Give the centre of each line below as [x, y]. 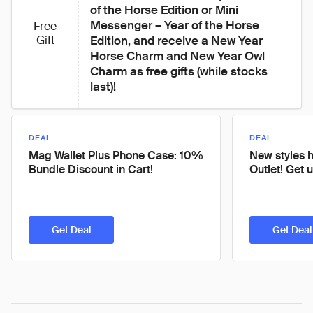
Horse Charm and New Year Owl [179, 56]
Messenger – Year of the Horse [176, 25]
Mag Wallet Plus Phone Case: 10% [116, 155]
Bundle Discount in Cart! [91, 169]
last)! [103, 87]
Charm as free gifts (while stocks [180, 71]
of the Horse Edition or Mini [166, 10]
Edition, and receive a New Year [178, 41]
